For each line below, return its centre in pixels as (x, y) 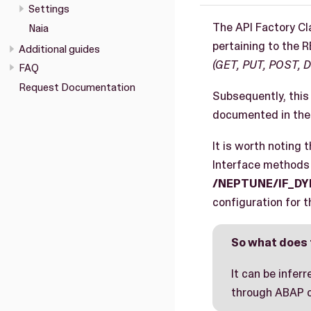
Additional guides (59, 49)
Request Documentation (77, 88)
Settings (49, 9)
